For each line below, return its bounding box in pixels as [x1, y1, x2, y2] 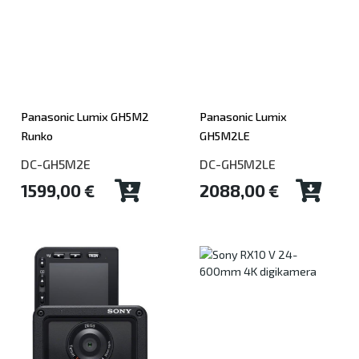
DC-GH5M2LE [200, 156, 276, 171]
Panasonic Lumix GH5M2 [21, 110, 149, 123]
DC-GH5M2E [21, 156, 91, 171]
